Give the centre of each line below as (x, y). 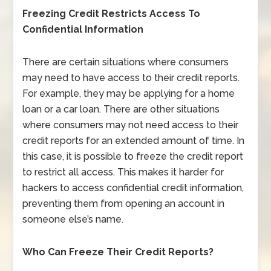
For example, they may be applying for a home (129, 93)
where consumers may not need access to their (131, 125)
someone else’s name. (73, 219)
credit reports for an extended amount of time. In (134, 141)
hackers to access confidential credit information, (133, 188)
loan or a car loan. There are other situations (121, 109)
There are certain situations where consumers (126, 62)
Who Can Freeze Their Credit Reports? (118, 252)
